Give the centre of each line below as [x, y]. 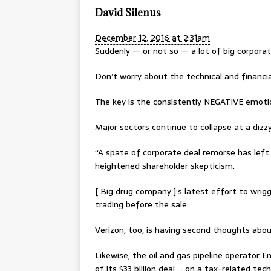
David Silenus [128, 13]
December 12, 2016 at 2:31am [152, 38]
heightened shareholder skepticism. [165, 166]
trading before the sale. [142, 204]
